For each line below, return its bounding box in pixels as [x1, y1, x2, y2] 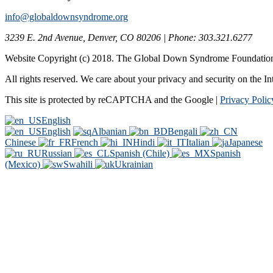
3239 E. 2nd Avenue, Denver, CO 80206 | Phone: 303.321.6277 [5, 32, 252, 43]
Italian [186, 137, 212, 148]
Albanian [91, 126, 129, 137]
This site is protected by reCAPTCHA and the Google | [5, 94, 220, 105]
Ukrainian [115, 159, 153, 170]
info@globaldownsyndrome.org [5, 12, 128, 23]
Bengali [168, 126, 200, 137]
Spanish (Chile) [110, 148, 172, 159]
